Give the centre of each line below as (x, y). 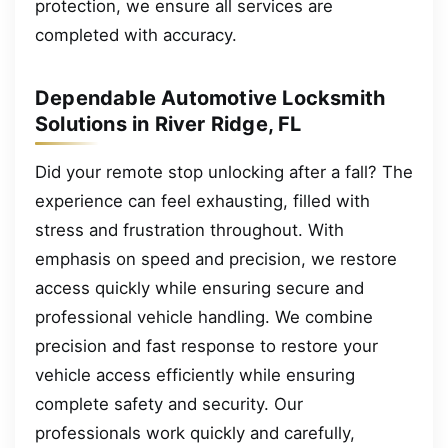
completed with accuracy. (136, 34)
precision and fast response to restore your (206, 345)
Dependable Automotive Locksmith (210, 97)
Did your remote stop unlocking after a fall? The (224, 171)
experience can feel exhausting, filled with (202, 200)
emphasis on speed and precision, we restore (216, 258)
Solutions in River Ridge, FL (168, 123)
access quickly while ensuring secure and (199, 287)
